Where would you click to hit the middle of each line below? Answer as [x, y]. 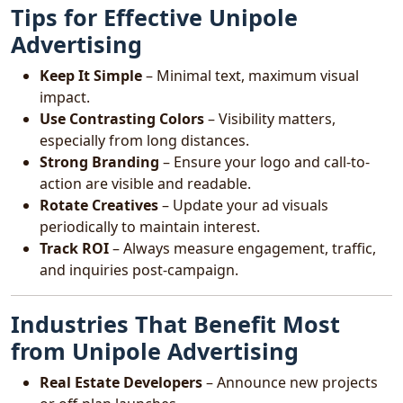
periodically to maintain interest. [150, 227]
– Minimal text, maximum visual [251, 76]
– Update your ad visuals [243, 205]
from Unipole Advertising [155, 351]
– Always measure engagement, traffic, [242, 248]
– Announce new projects [290, 382]
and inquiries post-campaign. [139, 270]
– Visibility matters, [270, 119]
